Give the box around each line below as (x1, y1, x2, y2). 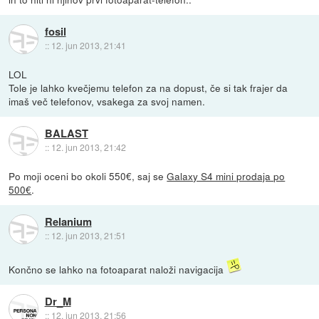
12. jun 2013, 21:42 (51, 141, 126, 154)
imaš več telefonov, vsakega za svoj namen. (9, 93, 206, 108)
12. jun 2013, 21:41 (51, 39, 126, 52)
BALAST (44, 125, 88, 142)
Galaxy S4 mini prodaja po (167, 169, 286, 183)
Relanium (44, 214, 92, 230)
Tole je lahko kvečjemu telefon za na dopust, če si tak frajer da (9, 80, 288, 95)
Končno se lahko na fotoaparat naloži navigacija (9, 262, 227, 277)
